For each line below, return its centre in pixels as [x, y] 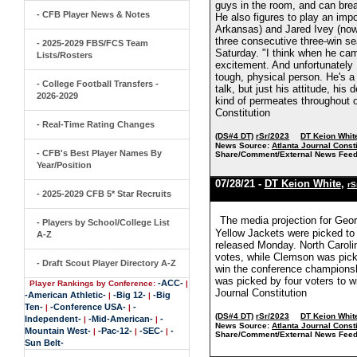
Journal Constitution [261, 293]
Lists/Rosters [65, 55]
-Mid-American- [121, 319]
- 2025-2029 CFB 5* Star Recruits [104, 194]
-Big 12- [129, 295]
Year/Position [64, 165]
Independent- [53, 319]
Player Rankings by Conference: [92, 283]
